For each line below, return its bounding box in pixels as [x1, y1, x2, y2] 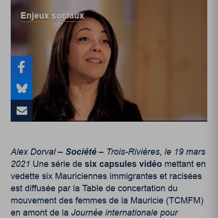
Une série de [33, 159, 85, 169]
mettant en [162, 159, 206, 169]
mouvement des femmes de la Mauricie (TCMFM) [11, 195, 204, 205]
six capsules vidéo [85, 159, 163, 169]
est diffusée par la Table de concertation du [11, 183, 178, 193]
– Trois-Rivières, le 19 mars [96, 146, 206, 157]
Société [65, 146, 97, 157]
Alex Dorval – [11, 146, 66, 157]
